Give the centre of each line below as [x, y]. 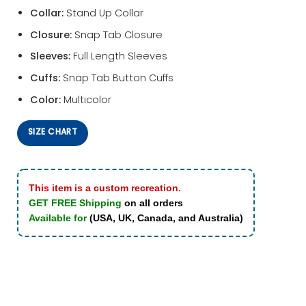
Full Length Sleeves [119, 56]
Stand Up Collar [103, 13]
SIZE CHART [53, 132]
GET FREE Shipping [75, 203]
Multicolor [86, 99]
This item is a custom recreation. [105, 188]
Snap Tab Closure [117, 34]
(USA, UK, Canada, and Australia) [166, 218]
